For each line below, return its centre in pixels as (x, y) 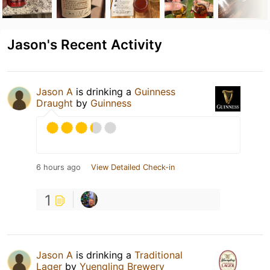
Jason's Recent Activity (85, 44)
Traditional (159, 255)
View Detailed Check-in (133, 167)
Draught (55, 103)
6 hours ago (58, 167)
